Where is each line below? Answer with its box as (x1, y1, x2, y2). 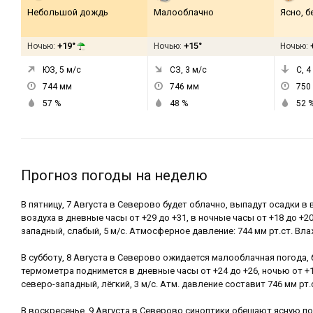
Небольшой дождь (27, 7, 108, 17)
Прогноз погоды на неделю (21, 167, 208, 184)
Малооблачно (154, 7, 214, 17)
